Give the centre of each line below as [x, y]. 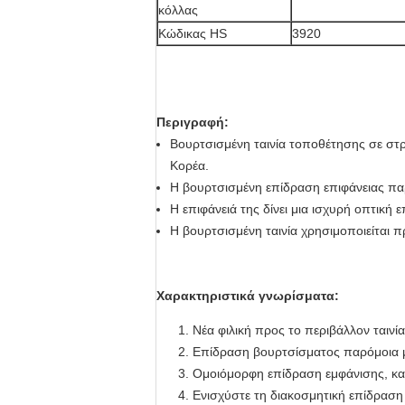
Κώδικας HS [193, 33]
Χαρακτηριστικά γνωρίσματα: [248, 296]
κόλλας [178, 10]
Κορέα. [189, 165]
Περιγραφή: [193, 122]
